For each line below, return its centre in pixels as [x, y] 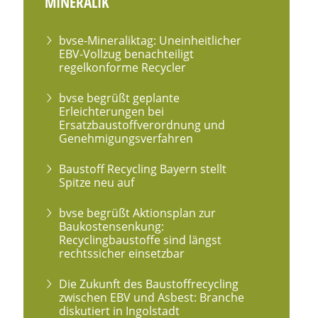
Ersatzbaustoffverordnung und [142, 125]
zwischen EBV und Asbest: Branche [152, 297]
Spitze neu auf [97, 182]
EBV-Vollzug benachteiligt [127, 54]
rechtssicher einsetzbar [122, 253]
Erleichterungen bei [112, 111]
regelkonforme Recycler [123, 67]
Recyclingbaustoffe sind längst [141, 240]
